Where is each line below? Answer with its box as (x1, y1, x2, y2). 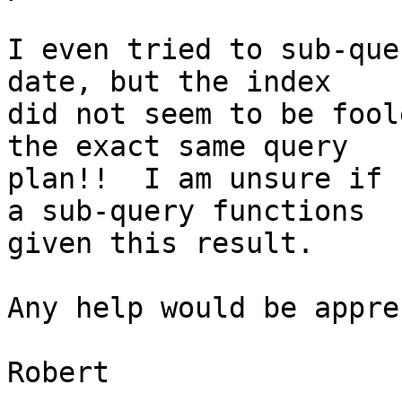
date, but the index (7, 66, 331, 99)
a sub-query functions (7, 195, 365, 228)
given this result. (7, 227, 314, 260)
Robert (7, 356, 109, 389)
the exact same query (7, 130, 348, 163)
